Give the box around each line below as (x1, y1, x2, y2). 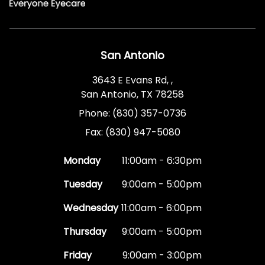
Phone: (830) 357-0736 (79, 106, 186, 121)
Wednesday (63, 201, 118, 215)
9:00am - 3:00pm (122, 248, 202, 263)
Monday (63, 154, 101, 168)
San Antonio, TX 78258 (81, 88, 184, 102)
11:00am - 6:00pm (121, 201, 202, 215)
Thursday (63, 225, 106, 239)
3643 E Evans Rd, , (92, 73, 173, 88)
